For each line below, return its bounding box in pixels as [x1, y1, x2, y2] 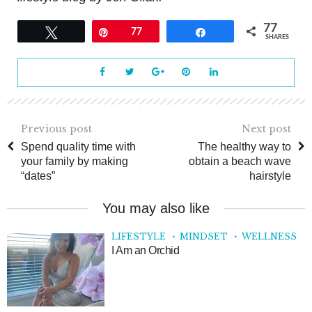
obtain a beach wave [189, 155, 291, 168]
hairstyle [249, 170, 291, 182]
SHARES [265, 34, 289, 41]
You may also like [102, 201, 210, 217]
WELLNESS [242, 231, 297, 242]
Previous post [21, 123, 92, 136]
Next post [242, 123, 291, 136]
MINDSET [180, 231, 228, 242]
